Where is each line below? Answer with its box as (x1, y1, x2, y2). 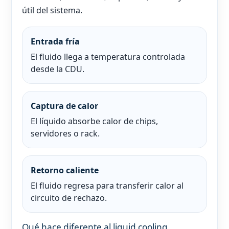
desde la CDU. (31, 63, 84, 75)
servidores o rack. (31, 128, 100, 140)
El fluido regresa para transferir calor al (31, 180, 184, 192)
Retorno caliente (31, 165, 99, 176)
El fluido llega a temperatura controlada (31, 51, 185, 63)
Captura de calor (31, 100, 98, 112)
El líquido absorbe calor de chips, (31, 116, 158, 127)
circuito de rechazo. (31, 192, 107, 204)
